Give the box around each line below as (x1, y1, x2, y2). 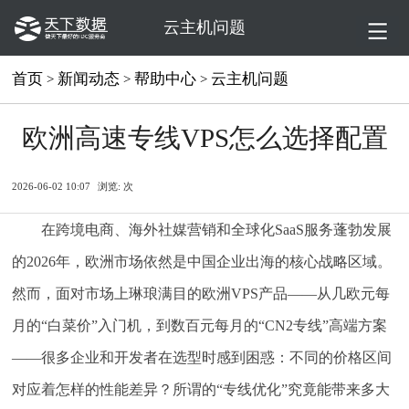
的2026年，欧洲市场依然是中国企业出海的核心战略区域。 (12, 253, 393, 269)
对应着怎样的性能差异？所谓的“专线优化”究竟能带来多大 (12, 381, 391, 397)
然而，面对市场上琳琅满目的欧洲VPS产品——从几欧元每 (12, 285, 391, 301)
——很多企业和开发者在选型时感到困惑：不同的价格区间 (12, 349, 393, 365)
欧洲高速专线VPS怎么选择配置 (21, 123, 388, 153)
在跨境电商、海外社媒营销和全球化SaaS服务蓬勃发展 (41, 221, 393, 237)
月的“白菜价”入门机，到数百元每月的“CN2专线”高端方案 (12, 317, 388, 333)
